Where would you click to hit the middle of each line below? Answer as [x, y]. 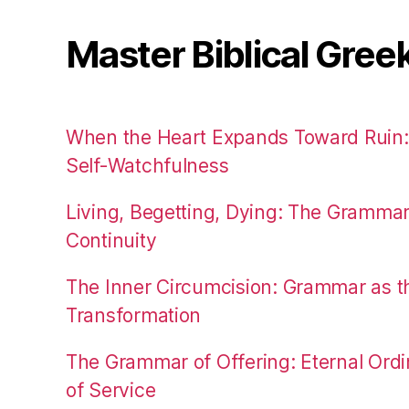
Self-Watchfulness [147, 165]
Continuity [111, 240]
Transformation [134, 315]
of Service [111, 390]
